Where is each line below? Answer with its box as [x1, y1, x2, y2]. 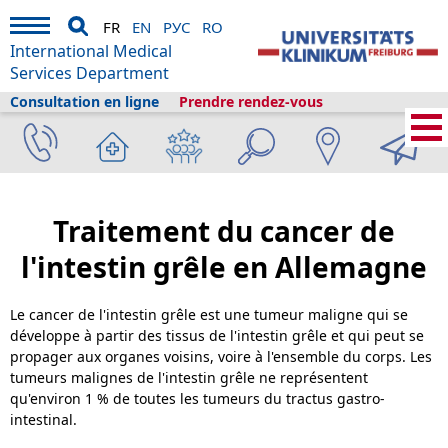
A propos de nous [208, 121, 305, 138]
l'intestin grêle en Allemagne [21, 248, 427, 286]
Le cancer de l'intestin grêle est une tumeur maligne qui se [10, 304, 408, 324]
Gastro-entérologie [296, 139, 402, 156]
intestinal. [10, 409, 77, 429]
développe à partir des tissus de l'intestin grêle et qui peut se [10, 325, 424, 345]
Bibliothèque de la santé [152, 139, 286, 156]
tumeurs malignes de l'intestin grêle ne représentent [10, 367, 368, 387]
